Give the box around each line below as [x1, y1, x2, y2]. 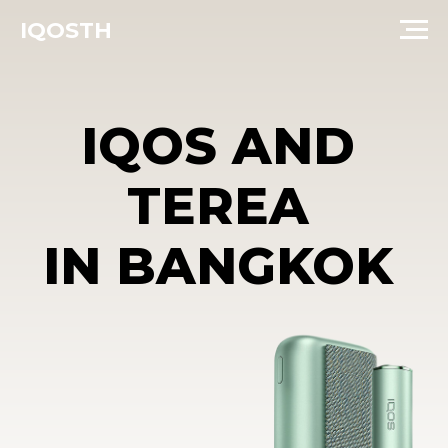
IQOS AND [57, 82, 254, 127]
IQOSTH [20, 16, 112, 44]
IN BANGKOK [30, 167, 281, 213]
